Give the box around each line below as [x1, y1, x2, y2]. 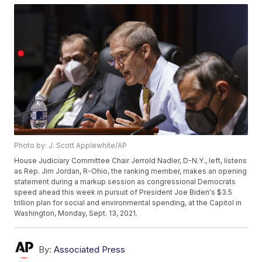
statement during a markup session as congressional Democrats [14, 177, 236, 187]
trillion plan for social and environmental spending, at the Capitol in [14, 198, 242, 208]
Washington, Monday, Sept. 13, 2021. [14, 209, 138, 218]
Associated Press [54, 244, 126, 256]
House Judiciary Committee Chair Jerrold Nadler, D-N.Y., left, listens [14, 156, 247, 166]
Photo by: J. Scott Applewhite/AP [14, 141, 127, 150]
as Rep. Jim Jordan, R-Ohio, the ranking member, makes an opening [14, 167, 247, 176]
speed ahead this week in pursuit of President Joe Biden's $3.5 [14, 188, 233, 197]
